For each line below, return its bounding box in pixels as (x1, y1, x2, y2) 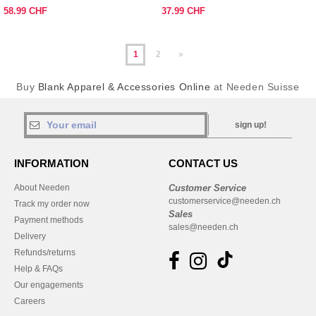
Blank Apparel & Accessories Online (37, 81, 211, 92)
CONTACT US (169, 157, 238, 169)
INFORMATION (14, 157, 89, 169)
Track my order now (14, 199, 90, 209)
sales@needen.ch (169, 222, 238, 232)
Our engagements (14, 280, 83, 290)
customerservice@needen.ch (169, 196, 281, 206)
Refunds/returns (14, 248, 75, 257)
